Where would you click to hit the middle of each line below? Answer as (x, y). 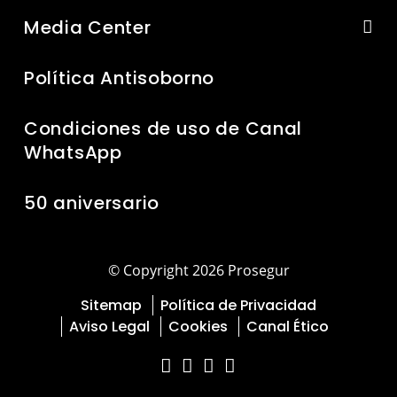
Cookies (198, 327)
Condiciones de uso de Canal (163, 129)
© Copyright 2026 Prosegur (198, 271)
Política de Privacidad (238, 306)
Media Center (88, 28)
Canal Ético (288, 327)
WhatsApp (73, 153)
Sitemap (111, 306)
